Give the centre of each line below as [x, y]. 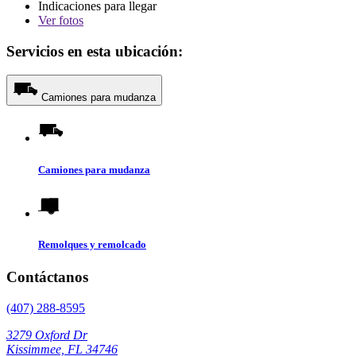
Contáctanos [47, 277]
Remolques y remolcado [92, 244]
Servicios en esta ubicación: [95, 51]
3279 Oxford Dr [47, 335]
